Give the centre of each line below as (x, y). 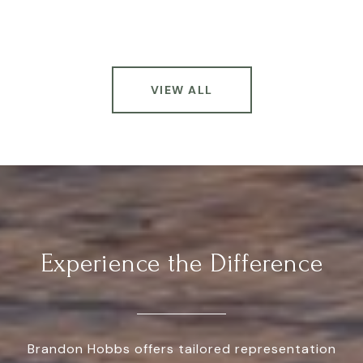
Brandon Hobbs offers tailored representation (181, 348)
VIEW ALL (181, 90)
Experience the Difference (181, 263)
